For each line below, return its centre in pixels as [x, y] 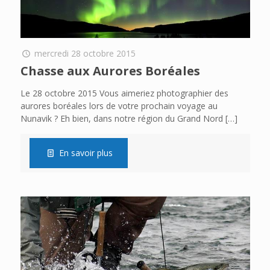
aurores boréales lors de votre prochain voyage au [119, 105]
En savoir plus [86, 152]
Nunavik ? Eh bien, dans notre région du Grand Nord [121, 118]
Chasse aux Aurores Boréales [110, 71]
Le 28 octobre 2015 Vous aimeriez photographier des [124, 93]
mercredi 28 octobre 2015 [85, 53]
